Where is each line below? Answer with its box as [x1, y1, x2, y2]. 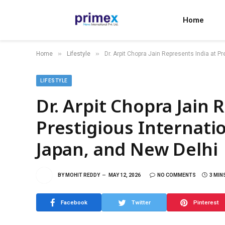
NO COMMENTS [157, 172, 196, 178]
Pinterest [193, 198, 219, 206]
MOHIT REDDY [65, 172, 100, 178]
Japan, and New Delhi [36, 137, 218, 161]
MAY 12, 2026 [108, 172, 141, 178]
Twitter [131, 198, 151, 206]
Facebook [61, 198, 87, 206]
